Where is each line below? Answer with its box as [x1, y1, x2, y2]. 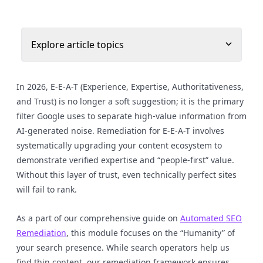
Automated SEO [180, 213, 242, 224]
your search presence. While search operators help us [16, 242, 230, 253]
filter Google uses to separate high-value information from [16, 110, 247, 122]
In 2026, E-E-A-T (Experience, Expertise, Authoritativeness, [16, 81, 244, 92]
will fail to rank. [16, 184, 77, 195]
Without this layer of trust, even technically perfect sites [16, 169, 237, 180]
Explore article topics [31, 38, 124, 51]
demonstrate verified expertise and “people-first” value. [16, 154, 234, 166]
